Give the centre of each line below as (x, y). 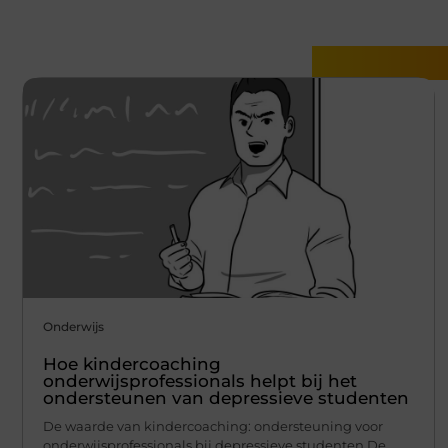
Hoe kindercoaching (132, 363)
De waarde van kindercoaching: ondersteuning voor (213, 425)
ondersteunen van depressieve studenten (226, 397)
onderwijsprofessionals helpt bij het (200, 380)
